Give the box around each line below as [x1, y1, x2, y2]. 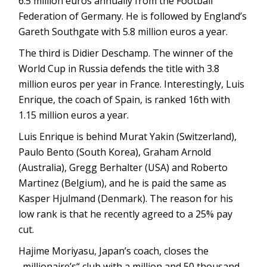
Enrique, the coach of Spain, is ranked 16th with [18, 92, 231, 106]
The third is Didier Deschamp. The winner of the [18, 46, 234, 60]
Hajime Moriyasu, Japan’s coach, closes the [18, 244, 209, 257]
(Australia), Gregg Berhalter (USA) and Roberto [18, 160, 228, 174]
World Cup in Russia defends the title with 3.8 [18, 61, 220, 75]
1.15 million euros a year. [18, 108, 129, 122]
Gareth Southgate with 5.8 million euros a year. [18, 24, 228, 38]
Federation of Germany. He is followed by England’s [18, 9, 247, 23]
